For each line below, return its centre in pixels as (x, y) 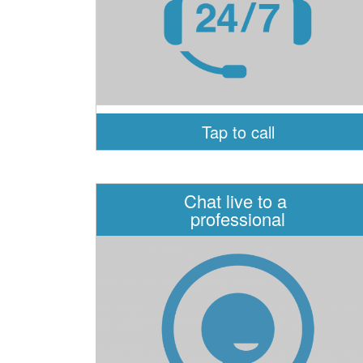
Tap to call (238, 132)
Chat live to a (238, 201)
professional (238, 218)
